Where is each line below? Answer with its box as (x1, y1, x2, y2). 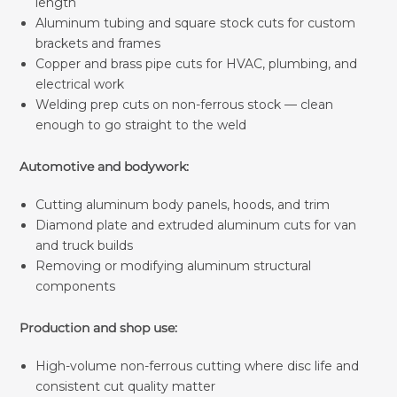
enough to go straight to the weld (35, 116, 246, 133)
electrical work (35, 75, 124, 92)
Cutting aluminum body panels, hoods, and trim (35, 196, 330, 213)
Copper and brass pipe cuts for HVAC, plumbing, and (35, 55, 357, 72)
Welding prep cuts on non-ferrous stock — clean (35, 96, 333, 113)
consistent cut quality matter (35, 378, 215, 394)
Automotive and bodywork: (19, 158, 190, 175)
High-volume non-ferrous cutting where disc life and (35, 357, 359, 374)
